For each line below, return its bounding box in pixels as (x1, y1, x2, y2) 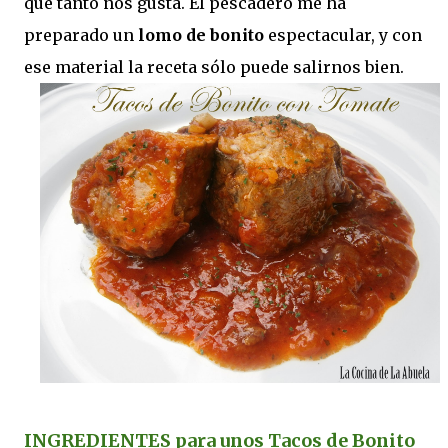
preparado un (24, 25, 138, 45)
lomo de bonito (138, 25, 264, 45)
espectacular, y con (264, 25, 422, 45)
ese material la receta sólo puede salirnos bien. (24, 57, 404, 77)
